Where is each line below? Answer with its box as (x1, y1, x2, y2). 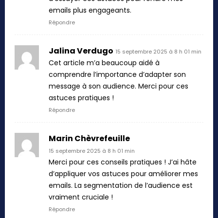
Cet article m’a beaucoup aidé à (49, 57, 160, 68)
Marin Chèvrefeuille (49, 132, 130, 144)
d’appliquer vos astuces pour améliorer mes (49, 168, 198, 179)
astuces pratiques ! (49, 92, 114, 103)
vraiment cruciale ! (49, 192, 113, 202)
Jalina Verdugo (49, 45, 113, 56)
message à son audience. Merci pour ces (49, 81, 188, 91)
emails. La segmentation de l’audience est (49, 180, 193, 190)
